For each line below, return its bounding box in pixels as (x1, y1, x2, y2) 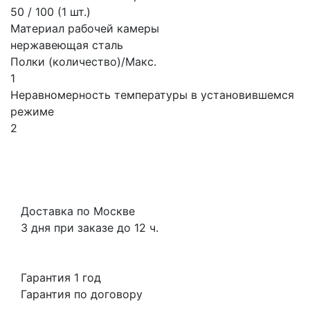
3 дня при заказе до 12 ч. (21, 220, 158, 235)
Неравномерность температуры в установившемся (10, 87, 294, 102)
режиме (10, 104, 54, 118)
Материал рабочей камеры (10, 21, 159, 35)
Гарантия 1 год (21, 270, 101, 284)
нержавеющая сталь (10, 37, 123, 52)
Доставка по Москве (21, 203, 135, 218)
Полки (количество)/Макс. (10, 54, 156, 69)
